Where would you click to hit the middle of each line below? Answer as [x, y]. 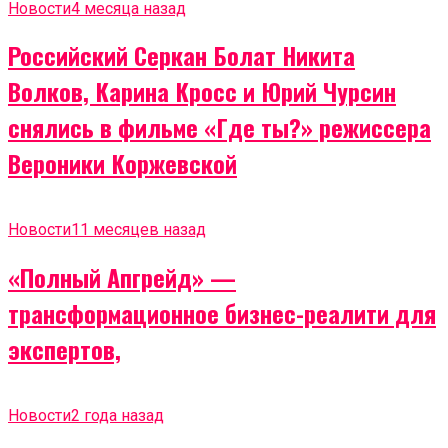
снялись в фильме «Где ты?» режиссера [219, 127]
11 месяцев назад [138, 230]
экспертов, [64, 349]
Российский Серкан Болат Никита [181, 55]
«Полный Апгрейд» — [122, 277]
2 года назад [117, 416]
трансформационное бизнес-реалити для [222, 313]
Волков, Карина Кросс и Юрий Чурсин [202, 91]
